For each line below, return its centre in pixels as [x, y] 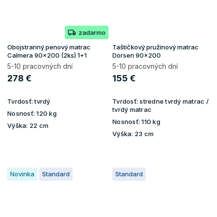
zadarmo [92, 32]
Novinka [22, 174]
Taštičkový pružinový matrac [155, 47]
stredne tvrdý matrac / [174, 101]
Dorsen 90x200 [137, 55]
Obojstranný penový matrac [49, 47]
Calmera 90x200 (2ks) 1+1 [47, 55]
